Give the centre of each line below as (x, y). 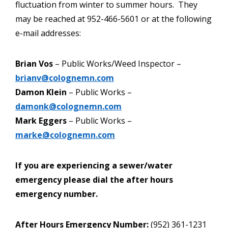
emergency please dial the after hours (94, 180)
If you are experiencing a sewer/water (94, 166)
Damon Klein (41, 92)
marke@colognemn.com (65, 135)
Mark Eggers (42, 121)
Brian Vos (35, 64)
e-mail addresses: (48, 33)
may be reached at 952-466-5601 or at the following (113, 19)
